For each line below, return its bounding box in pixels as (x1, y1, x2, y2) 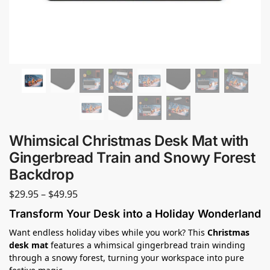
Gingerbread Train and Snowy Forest (9, 149, 255, 166)
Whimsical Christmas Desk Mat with (9, 132, 249, 149)
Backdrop (9, 166, 74, 183)
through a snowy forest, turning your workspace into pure (9, 251, 244, 263)
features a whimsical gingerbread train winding (48, 239, 245, 251)
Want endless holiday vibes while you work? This (9, 226, 207, 238)
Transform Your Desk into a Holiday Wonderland (9, 207, 261, 220)
